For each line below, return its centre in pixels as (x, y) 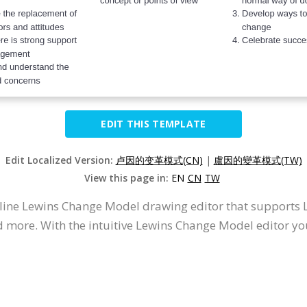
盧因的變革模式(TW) (258, 160)
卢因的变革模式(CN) (159, 160)
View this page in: (127, 178)
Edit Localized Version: (60, 160)
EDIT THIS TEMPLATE (153, 124)
